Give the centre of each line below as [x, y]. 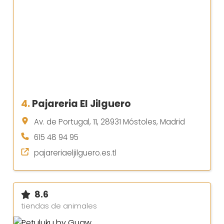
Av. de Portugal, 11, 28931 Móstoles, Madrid [109, 121]
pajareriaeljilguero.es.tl [75, 152]
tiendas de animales [59, 206]
